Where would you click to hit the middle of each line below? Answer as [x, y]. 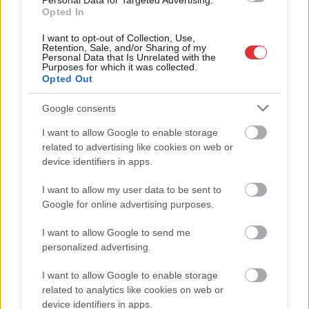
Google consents [79, 108]
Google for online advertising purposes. [128, 204]
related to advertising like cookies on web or [138, 147]
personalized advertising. [97, 247]
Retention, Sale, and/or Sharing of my [124, 48]
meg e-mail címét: [66, 258]
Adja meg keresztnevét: [78, 240]
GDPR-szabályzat [205, 275]
